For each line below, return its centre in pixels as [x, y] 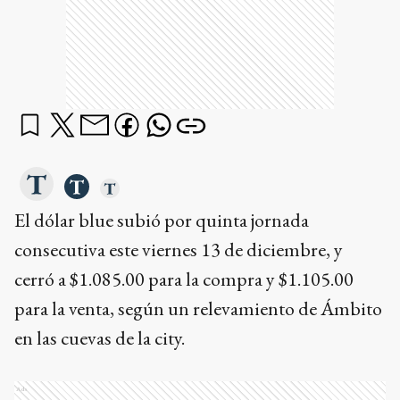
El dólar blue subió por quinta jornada [162, 220]
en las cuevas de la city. [100, 338]
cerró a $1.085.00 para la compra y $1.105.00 [184, 279]
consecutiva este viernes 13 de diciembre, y [179, 250]
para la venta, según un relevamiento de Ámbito [198, 308]
